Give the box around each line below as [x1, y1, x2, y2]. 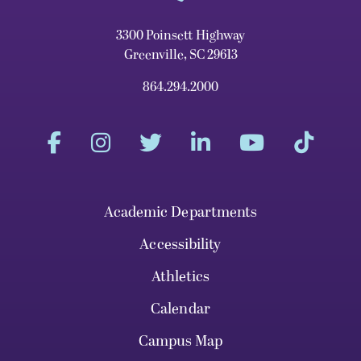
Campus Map [138, 330, 223, 352]
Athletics [151, 265, 210, 288]
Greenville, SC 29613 [123, 44, 238, 64]
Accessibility [139, 233, 222, 255]
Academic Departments [103, 201, 258, 223]
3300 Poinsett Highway [116, 25, 245, 45]
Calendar [151, 297, 210, 320]
